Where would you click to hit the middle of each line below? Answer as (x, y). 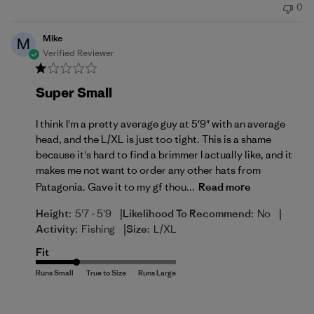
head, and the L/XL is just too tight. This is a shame (153, 139)
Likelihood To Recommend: (188, 213)
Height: (54, 213)
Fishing (98, 229)
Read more (225, 186)
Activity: (57, 229)
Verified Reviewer (78, 53)
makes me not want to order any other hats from (148, 170)
